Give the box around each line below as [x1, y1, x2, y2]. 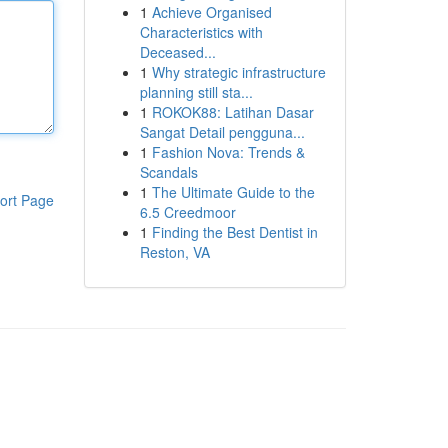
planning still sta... [139, 82, 253, 102]
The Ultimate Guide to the [151, 182, 315, 202]
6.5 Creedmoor [139, 202, 236, 222]
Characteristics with [139, 22, 263, 42]
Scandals [139, 162, 198, 182]
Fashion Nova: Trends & [151, 142, 305, 162]
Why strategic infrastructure [151, 62, 326, 82]
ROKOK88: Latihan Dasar [151, 102, 314, 122]
